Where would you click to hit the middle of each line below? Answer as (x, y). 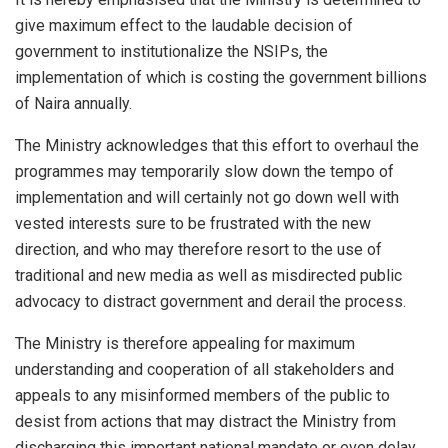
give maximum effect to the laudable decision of (184, 25)
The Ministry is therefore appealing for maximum (185, 343)
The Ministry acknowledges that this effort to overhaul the (217, 145)
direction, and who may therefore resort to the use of (198, 249)
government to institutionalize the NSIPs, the (171, 51)
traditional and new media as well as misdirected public (208, 275)
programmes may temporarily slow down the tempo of (204, 171)
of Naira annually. (73, 103)
